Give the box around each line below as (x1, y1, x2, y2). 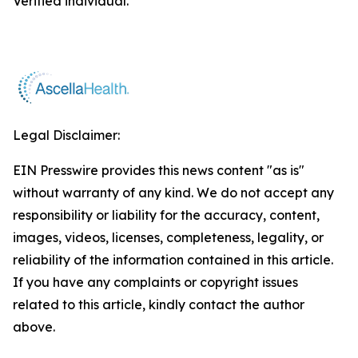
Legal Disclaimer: (13, 127, 120, 143)
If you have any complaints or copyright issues (13, 274, 298, 290)
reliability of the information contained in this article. (13, 252, 333, 268)
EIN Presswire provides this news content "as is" (13, 162, 304, 178)
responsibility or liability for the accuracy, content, (13, 207, 320, 223)
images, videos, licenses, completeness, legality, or (13, 229, 324, 245)
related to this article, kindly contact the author (13, 296, 304, 312)
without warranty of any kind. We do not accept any (13, 185, 334, 201)
